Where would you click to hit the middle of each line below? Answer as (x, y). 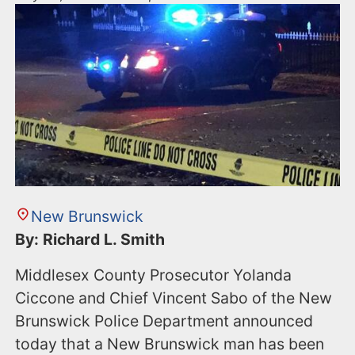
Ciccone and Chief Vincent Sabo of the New (174, 298)
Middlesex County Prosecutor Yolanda (154, 275)
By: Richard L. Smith (92, 240)
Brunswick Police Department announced (164, 321)
